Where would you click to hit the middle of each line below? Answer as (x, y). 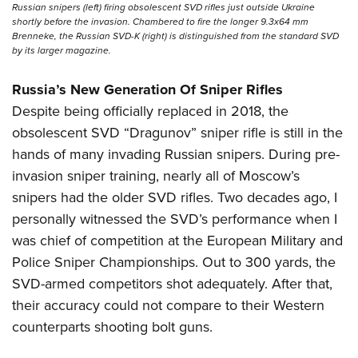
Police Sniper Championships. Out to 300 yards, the (174, 263)
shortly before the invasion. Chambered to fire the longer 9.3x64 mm (160, 22)
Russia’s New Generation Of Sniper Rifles (147, 90)
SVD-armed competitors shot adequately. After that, (172, 284)
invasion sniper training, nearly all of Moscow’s (156, 176)
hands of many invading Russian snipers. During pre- (176, 155)
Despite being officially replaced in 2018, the (150, 111)
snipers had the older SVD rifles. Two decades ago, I (175, 198)
